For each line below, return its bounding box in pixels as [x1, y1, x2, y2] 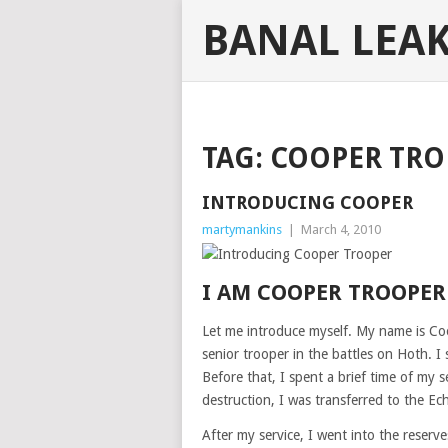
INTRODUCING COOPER [202, 192, 413, 213]
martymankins [202, 222, 282, 237]
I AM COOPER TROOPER [202, 280, 446, 305]
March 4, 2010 [301, 222, 381, 237]
